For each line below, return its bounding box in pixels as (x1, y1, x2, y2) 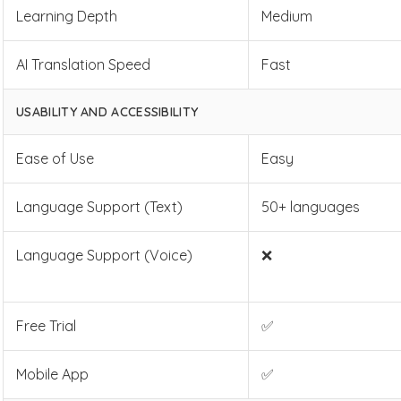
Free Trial (16, 317, 77, 335)
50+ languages (261, 198, 361, 216)
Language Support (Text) (16, 198, 183, 216)
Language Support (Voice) (16, 246, 193, 264)
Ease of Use (16, 149, 95, 167)
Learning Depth (16, 7, 118, 25)
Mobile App (16, 365, 90, 383)
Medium (261, 7, 313, 25)
